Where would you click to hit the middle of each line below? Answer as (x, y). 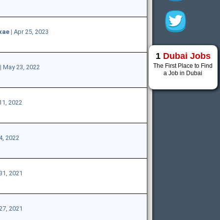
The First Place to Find (183, 66)
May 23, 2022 (21, 67)
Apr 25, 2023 (31, 31)
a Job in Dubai (183, 73)
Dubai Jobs (187, 56)
